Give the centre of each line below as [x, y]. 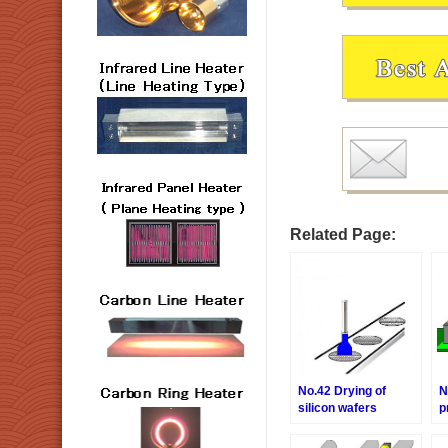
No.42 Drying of [342, 391]
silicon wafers [337, 408]
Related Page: [343, 234]
